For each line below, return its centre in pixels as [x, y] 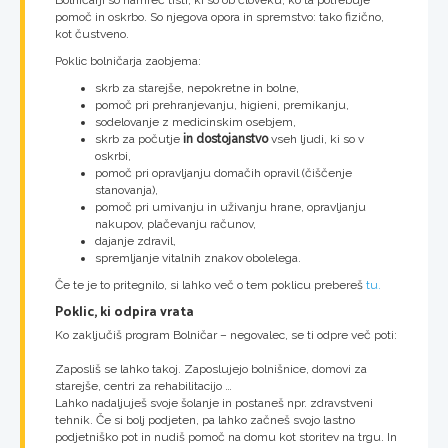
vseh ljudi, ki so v [316, 139]
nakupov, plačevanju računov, [175, 224]
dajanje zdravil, [135, 241]
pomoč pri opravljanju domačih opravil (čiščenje [223, 173]
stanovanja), [126, 190]
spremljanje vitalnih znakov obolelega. [198, 258]
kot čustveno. [92, 34]
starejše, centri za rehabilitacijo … [143, 385]
